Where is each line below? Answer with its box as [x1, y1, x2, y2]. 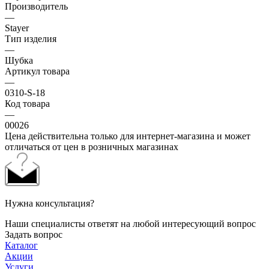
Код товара [5, 98, 50, 109]
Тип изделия [5, 33, 56, 44]
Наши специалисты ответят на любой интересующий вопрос [5, 218, 256, 229]
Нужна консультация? [5, 198, 94, 208]
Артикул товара [5, 65, 70, 76]
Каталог [5, 240, 38, 250]
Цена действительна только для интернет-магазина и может [5, 130, 250, 141]
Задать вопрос [5, 229, 62, 240]
